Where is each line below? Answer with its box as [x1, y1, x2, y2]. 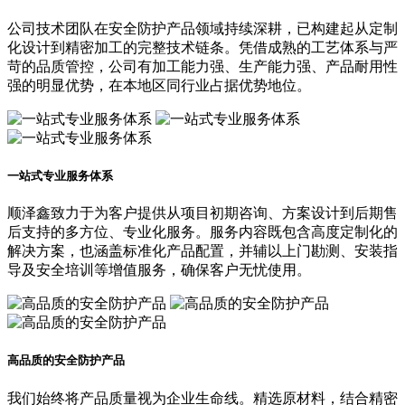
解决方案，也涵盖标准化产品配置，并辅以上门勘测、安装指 [7, 243, 398, 259]
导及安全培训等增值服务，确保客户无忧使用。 [7, 262, 311, 278]
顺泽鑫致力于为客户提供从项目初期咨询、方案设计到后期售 [7, 205, 398, 221]
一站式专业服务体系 [7, 169, 113, 184]
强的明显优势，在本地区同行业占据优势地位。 [7, 77, 311, 93]
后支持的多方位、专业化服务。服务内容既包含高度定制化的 [7, 224, 398, 240]
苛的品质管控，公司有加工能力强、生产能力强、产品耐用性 [7, 58, 398, 74]
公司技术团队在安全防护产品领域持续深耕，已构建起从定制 [7, 20, 398, 36]
